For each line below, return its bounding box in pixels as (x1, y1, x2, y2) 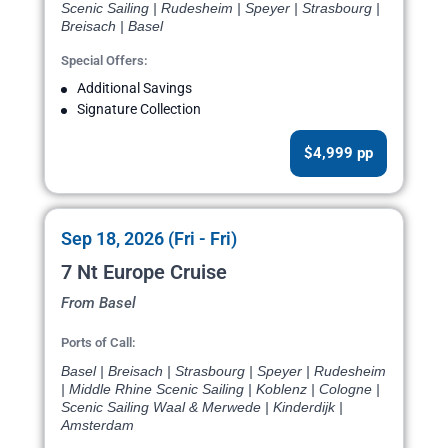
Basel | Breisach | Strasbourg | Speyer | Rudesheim (61, 363, 386, 380)
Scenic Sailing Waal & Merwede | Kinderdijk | (61, 399, 343, 416)
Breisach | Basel (61, 18, 163, 35)
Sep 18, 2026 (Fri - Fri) (61, 228, 237, 250)
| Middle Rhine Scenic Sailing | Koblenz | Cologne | (61, 381, 380, 398)
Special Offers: (61, 53, 148, 69)
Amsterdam (61, 417, 134, 434)
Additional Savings (77, 80, 192, 97)
